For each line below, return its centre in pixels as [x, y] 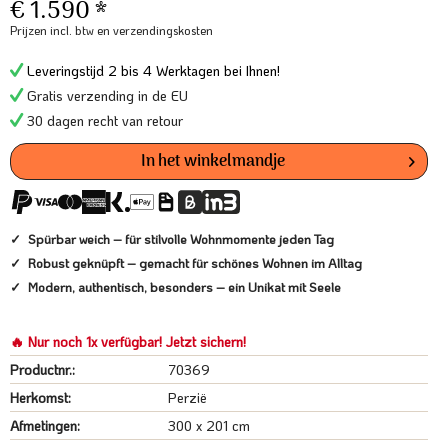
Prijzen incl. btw [53, 30]
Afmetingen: [45, 425]
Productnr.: [42, 369]
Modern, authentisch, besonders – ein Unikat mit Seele [184, 286]
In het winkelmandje [213, 161]
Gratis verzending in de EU [105, 95]
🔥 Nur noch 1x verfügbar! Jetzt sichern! [128, 341]
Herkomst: [40, 397]
